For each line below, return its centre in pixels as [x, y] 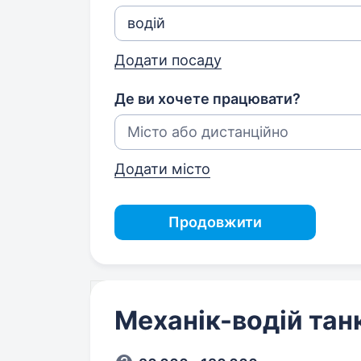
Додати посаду [168, 60]
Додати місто [162, 169]
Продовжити [215, 222]
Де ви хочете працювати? [207, 99]
